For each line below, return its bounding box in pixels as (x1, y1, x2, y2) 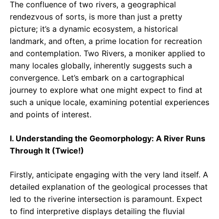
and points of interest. (10, 109, 91, 120)
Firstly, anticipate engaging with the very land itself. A (10, 170, 208, 180)
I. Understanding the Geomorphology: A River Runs (10, 133, 205, 144)
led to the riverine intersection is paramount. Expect (10, 194, 202, 204)
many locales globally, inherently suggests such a (10, 61, 192, 71)
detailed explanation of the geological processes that (10, 182, 208, 192)
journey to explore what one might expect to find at (10, 85, 202, 95)
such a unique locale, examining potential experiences (10, 97, 209, 108)
